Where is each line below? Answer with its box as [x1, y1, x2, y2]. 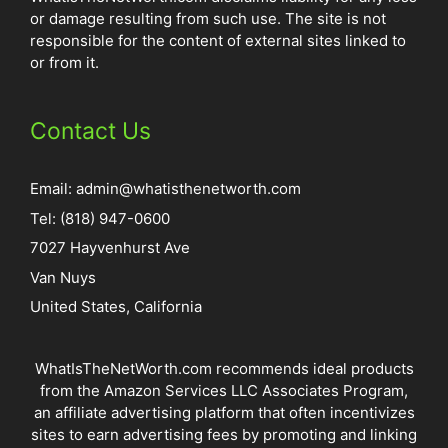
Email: [30, 179, 76, 199]
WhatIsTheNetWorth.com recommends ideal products [34, 359, 414, 379]
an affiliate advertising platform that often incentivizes [33, 403, 415, 423]
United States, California [30, 297, 202, 317]
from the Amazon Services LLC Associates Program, [40, 381, 408, 401]
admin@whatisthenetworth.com [76, 179, 301, 199]
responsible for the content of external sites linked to [30, 31, 406, 51]
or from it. [30, 53, 99, 73]
